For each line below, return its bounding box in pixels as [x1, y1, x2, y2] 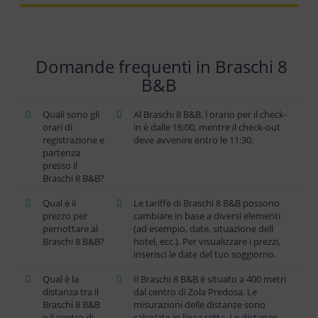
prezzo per [43, 209, 87, 222]
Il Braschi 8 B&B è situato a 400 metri [133, 273, 286, 285]
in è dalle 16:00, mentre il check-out [133, 121, 280, 133]
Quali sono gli [43, 108, 99, 121]
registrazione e [43, 133, 104, 146]
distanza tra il [43, 285, 99, 298]
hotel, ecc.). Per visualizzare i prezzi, [133, 235, 280, 248]
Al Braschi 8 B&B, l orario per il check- [133, 108, 287, 121]
